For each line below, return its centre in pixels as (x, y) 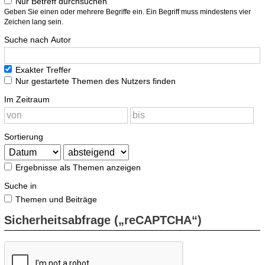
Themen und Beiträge (55, 199)
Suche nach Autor (38, 39)
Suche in (20, 185)
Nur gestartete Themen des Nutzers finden (94, 81)
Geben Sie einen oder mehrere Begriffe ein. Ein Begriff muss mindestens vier (127, 12)
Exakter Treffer (42, 70)
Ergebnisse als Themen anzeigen (77, 167)
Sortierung (24, 136)
